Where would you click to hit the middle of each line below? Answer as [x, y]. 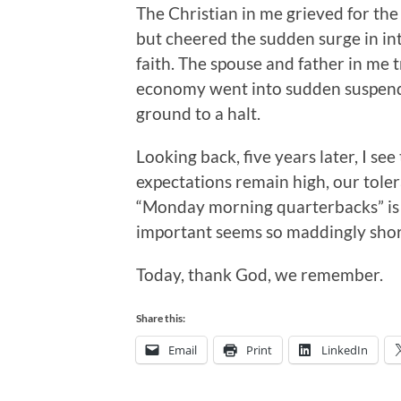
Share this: [161, 318]
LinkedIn [345, 350]
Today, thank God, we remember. [260, 274]
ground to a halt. [198, 113]
